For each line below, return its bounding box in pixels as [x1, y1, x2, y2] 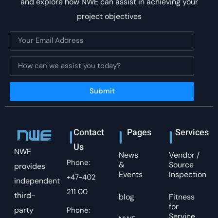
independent [14, 175, 60, 186]
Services [180, 126, 209, 140]
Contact [73, 126, 79, 140]
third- [14, 190, 36, 200]
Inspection [168, 169, 206, 180]
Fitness [168, 191, 195, 202]
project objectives [76, 11, 142, 22]
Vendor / [168, 149, 200, 160]
